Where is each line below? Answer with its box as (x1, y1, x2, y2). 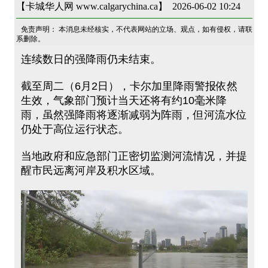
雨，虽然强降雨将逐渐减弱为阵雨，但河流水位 (20, 109, 247, 121)
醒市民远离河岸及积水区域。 (20, 165, 161, 176)
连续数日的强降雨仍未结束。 (20, 53, 161, 65)
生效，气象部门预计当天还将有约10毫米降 (20, 95, 227, 106)
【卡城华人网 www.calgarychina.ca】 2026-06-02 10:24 (16, 1, 240, 11)
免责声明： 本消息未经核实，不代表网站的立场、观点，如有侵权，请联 (20, 25, 252, 33)
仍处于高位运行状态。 (20, 123, 129, 135)
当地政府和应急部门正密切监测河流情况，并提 (20, 150, 247, 162)
